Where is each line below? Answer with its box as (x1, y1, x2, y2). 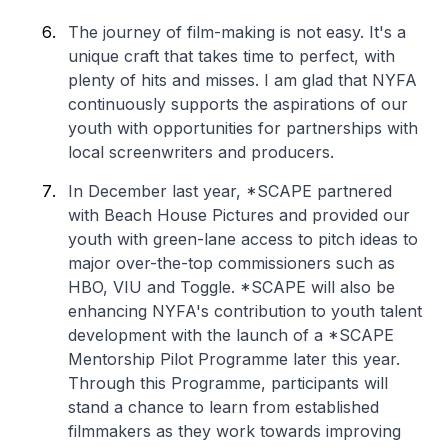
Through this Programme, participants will (68, 373, 388, 393)
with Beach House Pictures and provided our (68, 205, 410, 225)
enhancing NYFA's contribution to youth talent (68, 301, 422, 321)
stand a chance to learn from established (68, 397, 379, 417)
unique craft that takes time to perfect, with (68, 46, 395, 66)
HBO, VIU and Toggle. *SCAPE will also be (68, 277, 395, 297)
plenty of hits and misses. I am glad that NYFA (68, 70, 417, 90)
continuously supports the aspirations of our (68, 94, 408, 114)
